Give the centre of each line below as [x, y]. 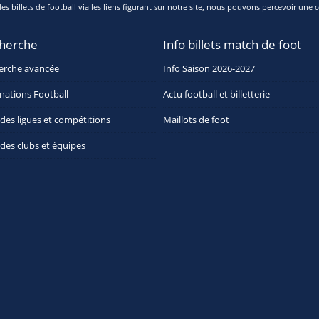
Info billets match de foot [232, 45]
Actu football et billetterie [217, 94]
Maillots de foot [197, 120]
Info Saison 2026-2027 [209, 69]
